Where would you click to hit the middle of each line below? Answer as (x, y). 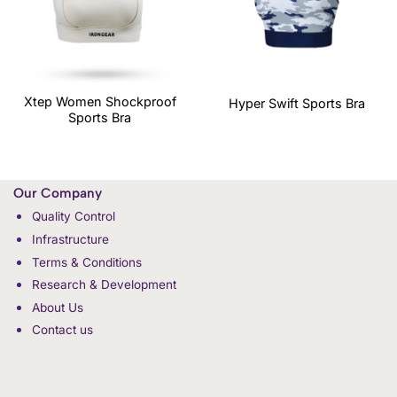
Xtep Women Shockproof (100, 102)
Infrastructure (70, 239)
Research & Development (104, 285)
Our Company (58, 193)
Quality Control (73, 217)
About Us (57, 307)
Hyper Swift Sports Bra (297, 103)
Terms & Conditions (86, 262)
